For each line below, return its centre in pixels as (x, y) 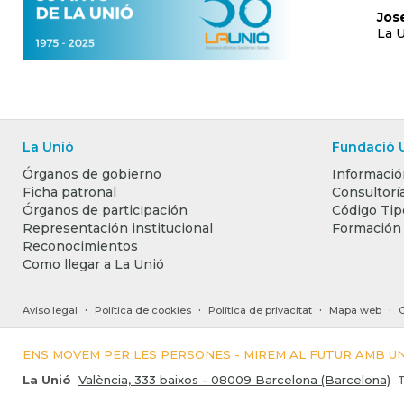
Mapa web (355, 310)
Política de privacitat (260, 310)
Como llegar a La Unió (93, 264)
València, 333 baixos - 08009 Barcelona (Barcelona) (234, 380)
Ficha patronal (69, 192)
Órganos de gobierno (92, 174)
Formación (366, 228)
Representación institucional (118, 228)
